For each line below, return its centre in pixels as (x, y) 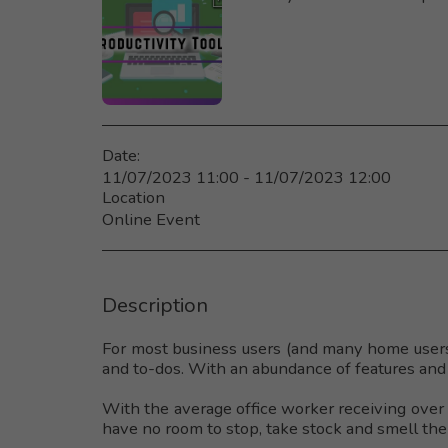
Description (155, 304)
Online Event (151, 219)
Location (133, 197)
